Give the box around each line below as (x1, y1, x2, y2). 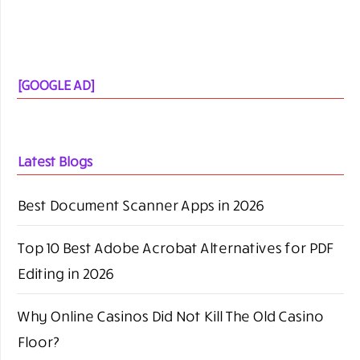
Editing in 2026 (17, 264, 113, 282)
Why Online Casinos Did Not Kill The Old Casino (17, 306, 323, 325)
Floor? (17, 332, 59, 350)
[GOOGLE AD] (17, 76, 94, 93)
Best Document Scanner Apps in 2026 (17, 195, 264, 214)
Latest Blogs (17, 152, 92, 170)
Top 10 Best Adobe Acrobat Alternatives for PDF (17, 238, 333, 256)
